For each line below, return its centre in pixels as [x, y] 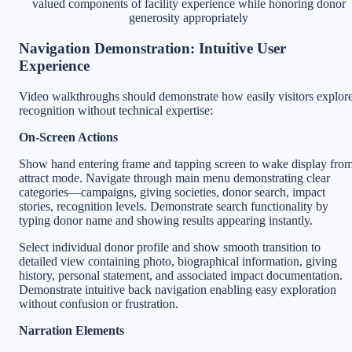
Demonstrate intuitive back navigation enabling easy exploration [178, 289]
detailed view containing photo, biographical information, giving [178, 261]
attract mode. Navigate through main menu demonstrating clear [174, 178]
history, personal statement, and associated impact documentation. [181, 275]
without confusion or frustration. [99, 303]
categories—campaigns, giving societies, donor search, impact [172, 192]
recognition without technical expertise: [116, 110]
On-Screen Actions [68, 137]
